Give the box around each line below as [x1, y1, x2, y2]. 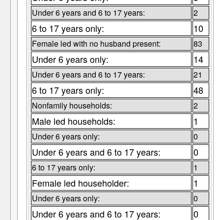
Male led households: [31, 114, 115, 128]
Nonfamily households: [31, 100, 112, 111]
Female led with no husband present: [31, 38, 161, 50]
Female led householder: [31, 176, 129, 190]
